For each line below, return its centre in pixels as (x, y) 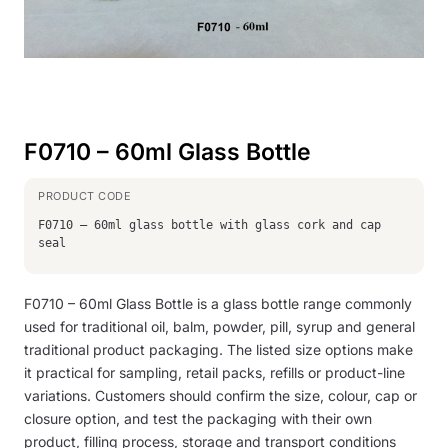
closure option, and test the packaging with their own (198, 418)
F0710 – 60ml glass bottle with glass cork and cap (209, 224)
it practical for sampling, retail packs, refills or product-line (214, 372)
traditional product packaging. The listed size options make (218, 349)
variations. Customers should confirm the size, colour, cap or (220, 395)
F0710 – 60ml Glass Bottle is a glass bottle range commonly (218, 303)
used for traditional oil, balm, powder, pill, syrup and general (219, 326)
